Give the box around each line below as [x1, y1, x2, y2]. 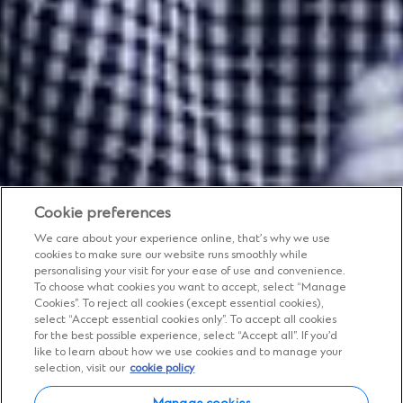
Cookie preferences [34, 204, 172, 222]
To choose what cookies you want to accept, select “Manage [34, 281, 347, 294]
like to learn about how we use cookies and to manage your [34, 345, 343, 359]
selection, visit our [34, 362, 126, 375]
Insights [22, 313, 72, 331]
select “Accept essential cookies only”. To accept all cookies [34, 313, 337, 327]
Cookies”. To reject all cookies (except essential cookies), [34, 297, 325, 310]
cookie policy [130, 362, 195, 375]
